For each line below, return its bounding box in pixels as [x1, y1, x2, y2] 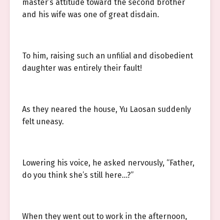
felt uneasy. [22, 117, 64, 126]
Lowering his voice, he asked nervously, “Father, [22, 158, 194, 167]
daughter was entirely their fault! [22, 63, 142, 73]
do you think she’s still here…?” [22, 170, 134, 180]
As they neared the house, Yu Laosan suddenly [22, 105, 191, 114]
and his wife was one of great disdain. [22, 10, 159, 19]
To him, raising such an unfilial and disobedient [22, 51, 193, 60]
